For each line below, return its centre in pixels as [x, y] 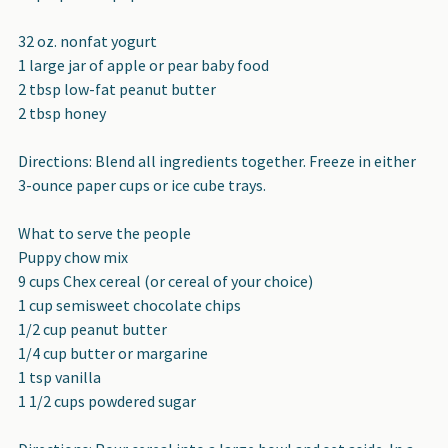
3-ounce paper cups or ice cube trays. [142, 184]
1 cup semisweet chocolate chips [129, 304]
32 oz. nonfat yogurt [87, 40]
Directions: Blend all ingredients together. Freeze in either [217, 160]
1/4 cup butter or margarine [113, 352]
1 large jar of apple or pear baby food [143, 64]
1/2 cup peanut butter [92, 328]
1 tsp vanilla [59, 376]
